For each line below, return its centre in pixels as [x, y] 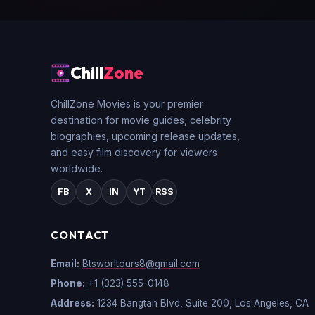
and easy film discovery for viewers [134, 152]
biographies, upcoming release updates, [145, 136]
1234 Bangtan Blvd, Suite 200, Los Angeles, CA [203, 303]
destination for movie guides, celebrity [141, 120]
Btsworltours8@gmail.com [141, 263]
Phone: [68, 284]
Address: [72, 303]
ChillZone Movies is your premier [127, 103]
